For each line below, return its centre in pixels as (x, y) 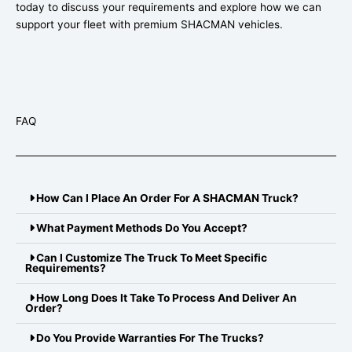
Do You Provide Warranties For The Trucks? (150, 338)
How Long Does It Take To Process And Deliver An (166, 298)
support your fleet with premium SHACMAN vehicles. (149, 25)
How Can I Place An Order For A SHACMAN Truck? (167, 198)
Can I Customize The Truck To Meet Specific (151, 258)
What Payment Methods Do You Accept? (141, 228)
